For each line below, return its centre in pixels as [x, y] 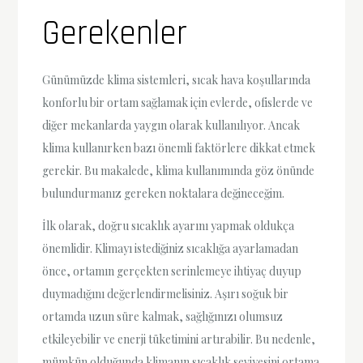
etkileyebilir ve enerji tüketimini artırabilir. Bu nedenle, [179, 339]
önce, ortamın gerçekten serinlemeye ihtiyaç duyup [172, 271]
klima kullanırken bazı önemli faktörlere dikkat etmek [179, 148]
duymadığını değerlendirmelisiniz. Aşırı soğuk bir [166, 293]
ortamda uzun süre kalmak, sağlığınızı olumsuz [163, 316]
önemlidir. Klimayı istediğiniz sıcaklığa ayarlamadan [171, 248]
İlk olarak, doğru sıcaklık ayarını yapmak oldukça [169, 225]
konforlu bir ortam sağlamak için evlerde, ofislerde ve [178, 103]
